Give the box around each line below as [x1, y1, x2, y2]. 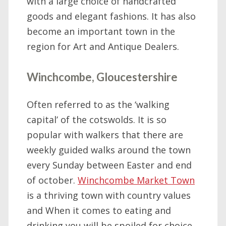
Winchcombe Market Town [78, 174, 195, 186]
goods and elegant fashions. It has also [27, 10, 196, 22]
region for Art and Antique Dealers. [27, 40, 179, 52]
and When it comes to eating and [27, 204, 171, 216]
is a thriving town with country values [27, 189, 191, 201]
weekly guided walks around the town [27, 143, 191, 156]
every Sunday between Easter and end [27, 158, 192, 171]
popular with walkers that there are [27, 128, 183, 141]
